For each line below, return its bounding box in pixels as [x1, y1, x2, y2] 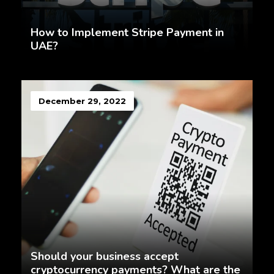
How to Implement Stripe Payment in [31, 25, 224, 40]
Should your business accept [31, 249, 179, 264]
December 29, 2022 [39, 96, 126, 106]
